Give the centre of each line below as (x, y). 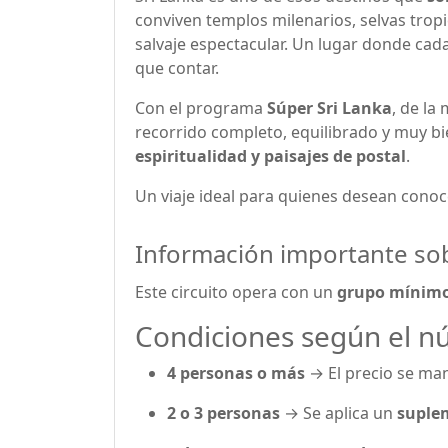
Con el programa (201, 108)
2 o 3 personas (223, 413)
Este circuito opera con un (236, 292)
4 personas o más (236, 373)
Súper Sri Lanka (329, 108)
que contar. (177, 68)
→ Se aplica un (338, 413)
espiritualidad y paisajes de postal (270, 156)
